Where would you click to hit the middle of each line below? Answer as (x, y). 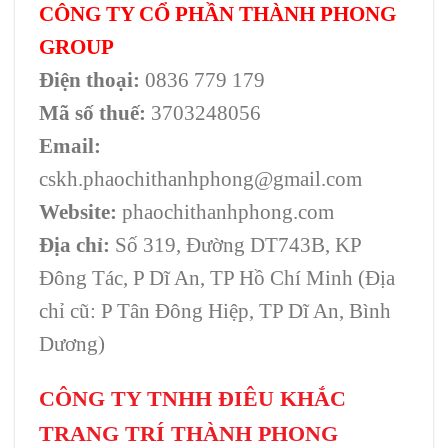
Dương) (72, 343)
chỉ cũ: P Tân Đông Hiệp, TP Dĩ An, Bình (215, 310)
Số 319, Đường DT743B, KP (235, 244)
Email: (70, 145)
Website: (78, 211)
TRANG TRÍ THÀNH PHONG (188, 433)
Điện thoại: (89, 79)
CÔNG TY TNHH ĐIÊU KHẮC (192, 398)
